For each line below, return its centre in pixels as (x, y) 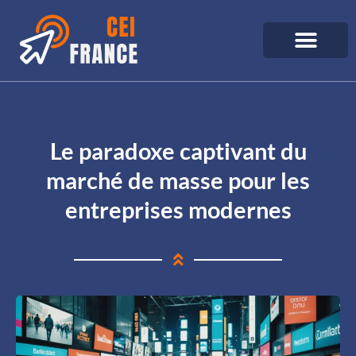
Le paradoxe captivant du (178, 151)
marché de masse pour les (178, 180)
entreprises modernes (178, 209)
